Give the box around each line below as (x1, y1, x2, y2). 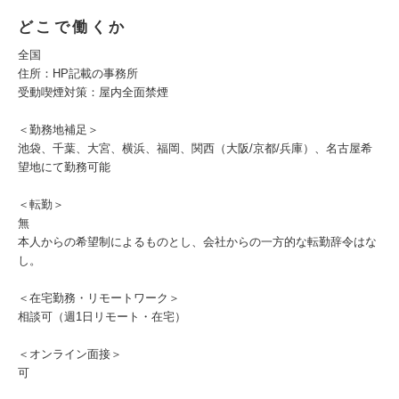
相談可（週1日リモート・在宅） (18, 310, 186, 323)
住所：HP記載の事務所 (18, 67, 138, 80)
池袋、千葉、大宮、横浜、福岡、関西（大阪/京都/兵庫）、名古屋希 (18, 142, 372, 155)
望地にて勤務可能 (18, 160, 110, 174)
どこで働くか (18, 19, 127, 36)
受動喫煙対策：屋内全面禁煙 (18, 85, 168, 99)
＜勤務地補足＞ (18, 123, 99, 136)
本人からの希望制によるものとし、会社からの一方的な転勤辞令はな (18, 235, 377, 248)
